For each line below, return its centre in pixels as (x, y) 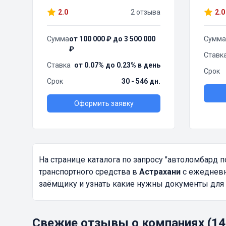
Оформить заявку (104, 104)
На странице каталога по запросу (102, 160)
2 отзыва (146, 12)
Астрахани (160, 172)
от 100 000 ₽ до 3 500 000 (112, 39)
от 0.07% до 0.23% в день (117, 65)
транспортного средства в (89, 172)
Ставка (59, 65)
